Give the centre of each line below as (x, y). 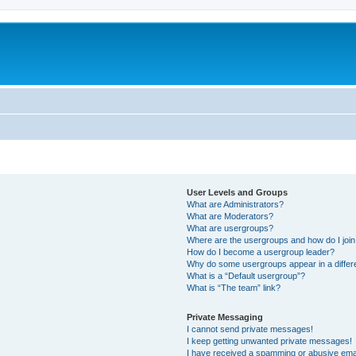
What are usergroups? (230, 228)
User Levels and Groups (238, 192)
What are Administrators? (236, 204)
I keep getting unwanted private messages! (270, 341)
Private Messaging (225, 317)
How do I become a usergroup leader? (261, 252)
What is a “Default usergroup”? (246, 275)
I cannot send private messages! (250, 329)
